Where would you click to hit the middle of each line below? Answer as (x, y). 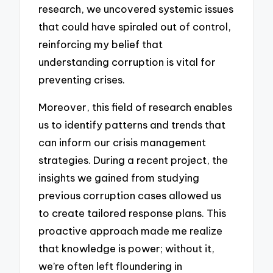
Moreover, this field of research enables (136, 107)
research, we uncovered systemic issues (136, 9)
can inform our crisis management (122, 143)
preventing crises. (82, 80)
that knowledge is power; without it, (127, 249)
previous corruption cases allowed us (130, 196)
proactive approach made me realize (131, 231)
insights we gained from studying (119, 178)
